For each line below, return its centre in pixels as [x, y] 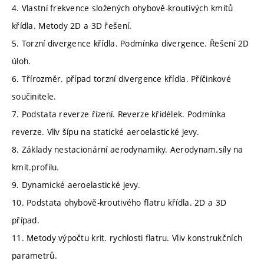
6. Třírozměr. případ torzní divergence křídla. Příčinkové [121, 78]
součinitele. [34, 96]
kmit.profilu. [36, 167]
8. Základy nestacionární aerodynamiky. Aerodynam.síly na [128, 149]
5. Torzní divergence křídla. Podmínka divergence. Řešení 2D [131, 43]
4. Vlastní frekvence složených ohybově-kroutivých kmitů [123, 8]
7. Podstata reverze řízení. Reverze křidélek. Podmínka [119, 114]
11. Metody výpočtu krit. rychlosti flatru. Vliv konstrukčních [127, 237]
